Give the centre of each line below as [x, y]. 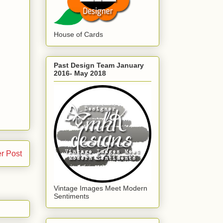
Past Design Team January [99, 65]
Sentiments [71, 196]
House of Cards [78, 35]
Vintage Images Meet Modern [101, 188]
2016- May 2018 [80, 73]
